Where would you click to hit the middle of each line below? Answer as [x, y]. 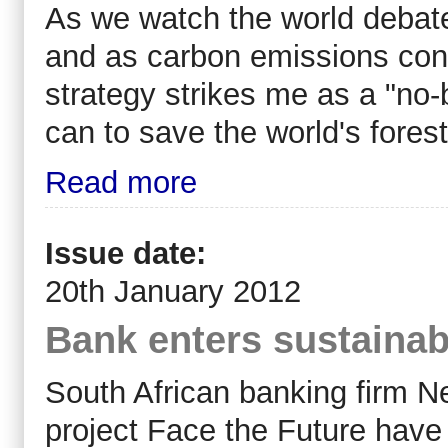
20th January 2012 [173, 291]
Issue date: [130, 253]
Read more [121, 182]
